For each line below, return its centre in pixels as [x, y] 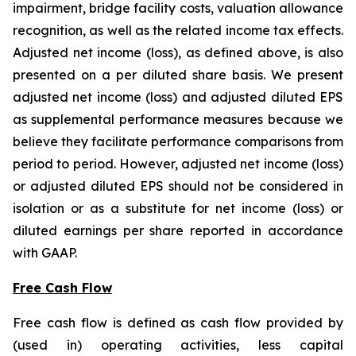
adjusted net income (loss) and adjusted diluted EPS [178, 97]
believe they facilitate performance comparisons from [178, 141]
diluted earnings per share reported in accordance [178, 230]
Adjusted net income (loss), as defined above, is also [178, 52]
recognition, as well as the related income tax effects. [178, 30]
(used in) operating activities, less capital [178, 345]
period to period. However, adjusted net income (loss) [178, 164]
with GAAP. [45, 253]
